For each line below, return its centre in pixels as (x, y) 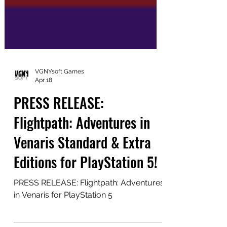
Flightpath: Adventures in (82, 167)
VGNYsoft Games (60, 116)
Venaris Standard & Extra (82, 187)
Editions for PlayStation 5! (86, 207)
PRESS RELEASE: (59, 147)
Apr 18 (44, 124)
